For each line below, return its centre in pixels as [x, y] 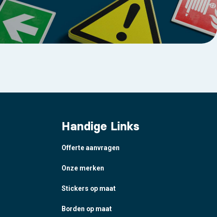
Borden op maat [86, 209]
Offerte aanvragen [90, 147]
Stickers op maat [88, 188]
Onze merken [83, 168]
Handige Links [100, 126]
